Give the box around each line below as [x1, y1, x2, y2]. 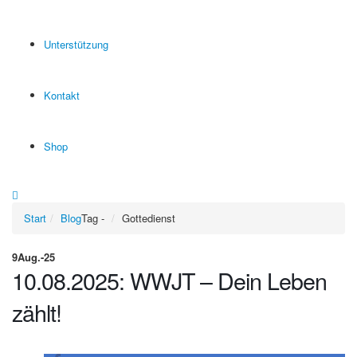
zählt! [12, 296, 61, 328]
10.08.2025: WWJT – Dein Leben [12, 264, 327, 296]
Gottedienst [122, 210, 175, 226]
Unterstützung [44, 37, 108, 52]
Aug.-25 [18, 249, 55, 265]
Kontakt [44, 88, 80, 103]
